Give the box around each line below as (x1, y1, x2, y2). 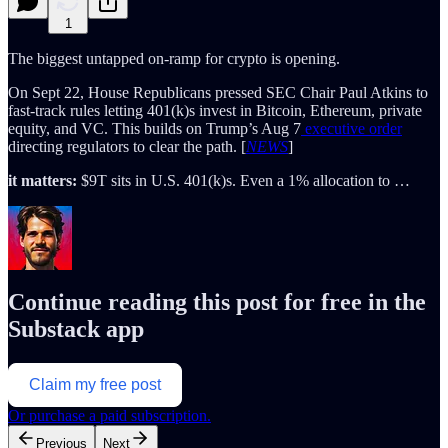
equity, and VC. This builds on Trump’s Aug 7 (8, 119, 301, 137)
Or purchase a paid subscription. (8, 407, 211, 425)
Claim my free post (29, 376, 161, 394)
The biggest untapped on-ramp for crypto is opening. (8, 49, 340, 67)
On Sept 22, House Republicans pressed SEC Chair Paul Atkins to (8, 83, 428, 101)
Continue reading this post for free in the (8, 289, 426, 316)
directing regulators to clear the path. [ (8, 137, 246, 155)
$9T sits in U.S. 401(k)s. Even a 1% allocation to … (77, 171, 410, 189)
